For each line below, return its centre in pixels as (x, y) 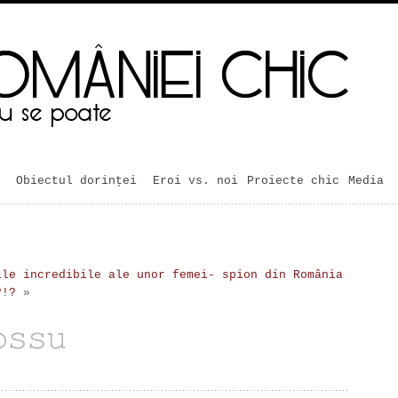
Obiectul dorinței (76, 181)
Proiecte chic (293, 181)
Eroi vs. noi (195, 181)
